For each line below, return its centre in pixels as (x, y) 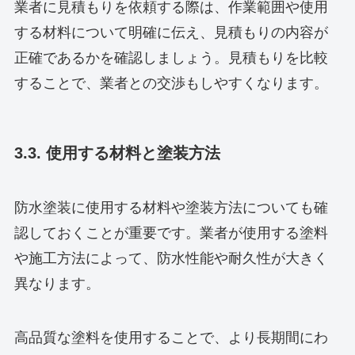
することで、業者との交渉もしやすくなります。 (171, 83)
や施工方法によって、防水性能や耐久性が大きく (171, 259)
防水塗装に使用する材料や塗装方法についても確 (171, 208)
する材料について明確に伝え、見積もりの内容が (171, 32)
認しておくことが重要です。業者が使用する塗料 (171, 233)
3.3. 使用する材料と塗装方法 (117, 153)
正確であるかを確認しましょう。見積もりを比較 (171, 57)
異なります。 (57, 284)
